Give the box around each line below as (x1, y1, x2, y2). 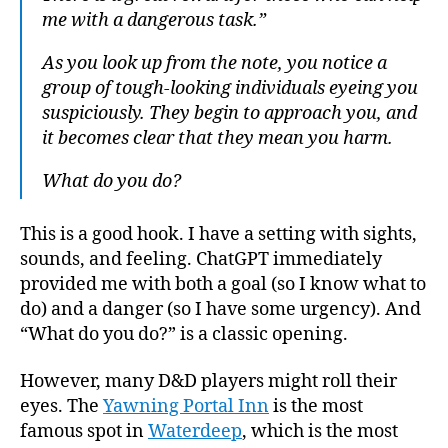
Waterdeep (148, 420, 242, 443)
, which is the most (242, 420, 398, 443)
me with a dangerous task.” (42, 9, 266, 32)
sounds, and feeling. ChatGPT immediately (20, 247, 382, 271)
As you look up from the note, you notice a (42, 52, 387, 75)
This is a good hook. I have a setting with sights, (20, 222, 417, 246)
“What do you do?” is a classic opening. (20, 322, 348, 346)
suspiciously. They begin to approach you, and (42, 102, 417, 125)
